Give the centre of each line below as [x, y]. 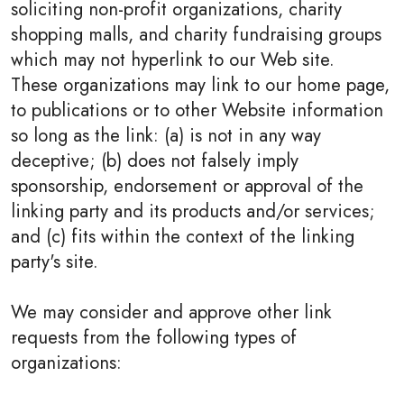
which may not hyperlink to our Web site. [173, 60]
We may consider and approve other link [171, 312]
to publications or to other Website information [197, 110]
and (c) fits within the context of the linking [183, 236]
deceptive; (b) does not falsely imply [155, 161]
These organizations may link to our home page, [200, 85]
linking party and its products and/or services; [193, 211]
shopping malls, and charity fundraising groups [196, 34]
